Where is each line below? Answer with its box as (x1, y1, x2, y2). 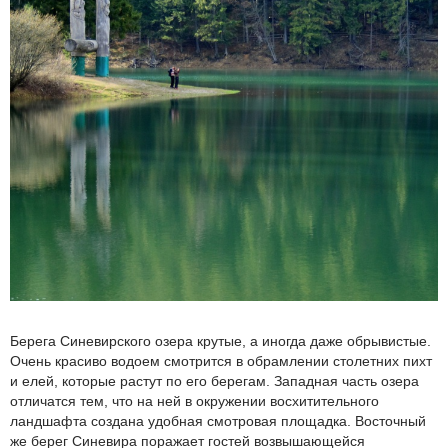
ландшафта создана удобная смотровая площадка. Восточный (10, 412, 426, 429)
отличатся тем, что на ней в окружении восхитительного (10, 392, 379, 409)
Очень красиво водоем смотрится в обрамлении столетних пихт (10, 352, 432, 369)
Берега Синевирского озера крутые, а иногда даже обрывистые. (10, 332, 431, 349)
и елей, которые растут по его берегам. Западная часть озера (10, 372, 419, 389)
